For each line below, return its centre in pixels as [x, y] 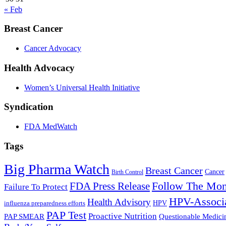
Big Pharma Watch [57, 169]
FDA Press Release [110, 186]
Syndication [29, 107]
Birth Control [127, 172]
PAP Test [66, 216]
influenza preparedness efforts [45, 203]
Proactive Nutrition [123, 216]
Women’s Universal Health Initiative [82, 87]
